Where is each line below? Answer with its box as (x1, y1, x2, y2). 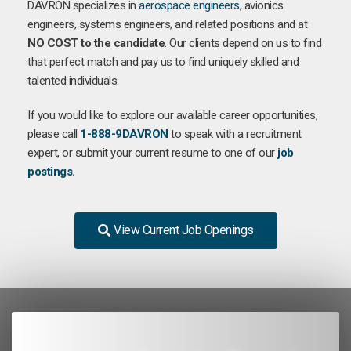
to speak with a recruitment (168, 126, 302, 141)
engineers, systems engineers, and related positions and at (27, 16, 307, 31)
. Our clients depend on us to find (165, 35, 321, 50)
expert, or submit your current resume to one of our (27, 145, 277, 160)
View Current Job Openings (114, 222, 254, 237)
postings (27, 164, 72, 179)
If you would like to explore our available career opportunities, (27, 107, 317, 122)
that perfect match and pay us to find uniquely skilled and (27, 54, 299, 69)
